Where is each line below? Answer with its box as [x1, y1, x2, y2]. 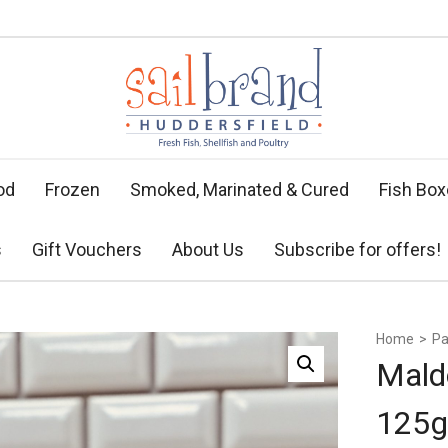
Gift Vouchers [32, 239, 142, 260]
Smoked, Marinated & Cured [130, 179, 349, 200]
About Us [172, 239, 244, 260]
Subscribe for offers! [274, 239, 441, 260]
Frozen [45, 179, 100, 200]
